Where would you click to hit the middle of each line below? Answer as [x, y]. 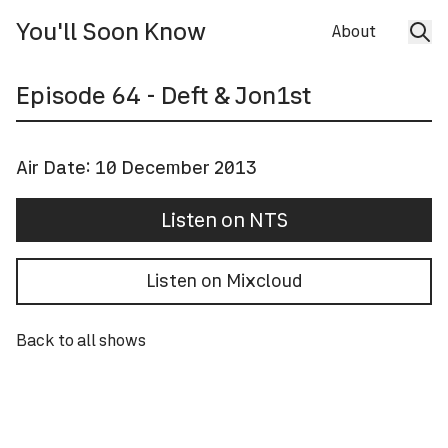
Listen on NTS [224, 219]
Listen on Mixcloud [224, 280]
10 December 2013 [176, 167]
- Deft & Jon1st [226, 95]
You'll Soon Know [111, 31]
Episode [63, 95]
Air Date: [55, 167]
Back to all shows [81, 340]
